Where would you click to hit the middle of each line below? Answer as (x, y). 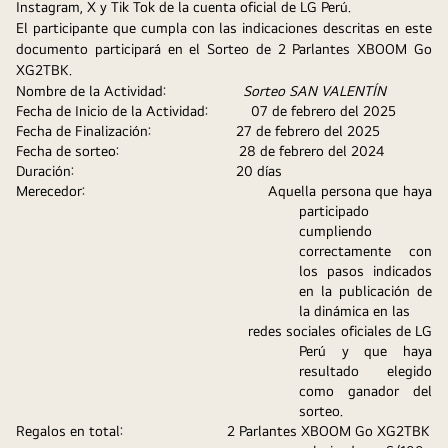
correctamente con (365, 250)
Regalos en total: (70, 430)
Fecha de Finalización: (83, 130)
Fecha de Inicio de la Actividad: (112, 110)
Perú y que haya (365, 350)
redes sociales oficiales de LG (132, 330)
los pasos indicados (365, 270)
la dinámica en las (356, 310)
